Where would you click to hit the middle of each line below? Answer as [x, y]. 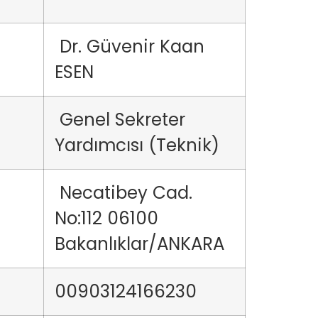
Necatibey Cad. [124, 193]
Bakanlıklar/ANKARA [142, 244]
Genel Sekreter [120, 120]
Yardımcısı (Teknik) [139, 145]
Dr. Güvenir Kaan [130, 46]
